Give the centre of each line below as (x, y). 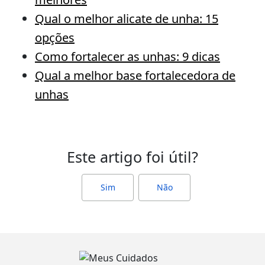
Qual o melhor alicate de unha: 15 (127, 19)
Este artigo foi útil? (132, 157)
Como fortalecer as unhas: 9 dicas (127, 56)
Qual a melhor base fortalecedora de (135, 75)
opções (55, 38)
